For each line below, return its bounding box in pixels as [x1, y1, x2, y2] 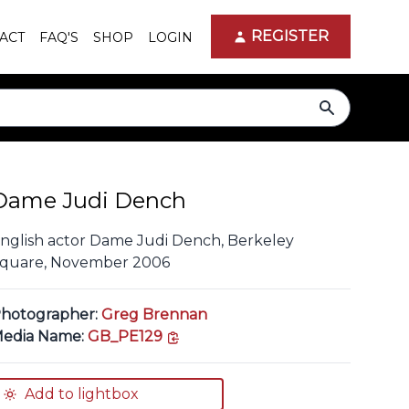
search [326, 100, 374, 117]
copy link [180, 327, 246, 344]
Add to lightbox [25, 385, 140, 403]
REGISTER [251, 27, 329, 45]
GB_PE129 [88, 328, 163, 345]
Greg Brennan [101, 306, 208, 323]
